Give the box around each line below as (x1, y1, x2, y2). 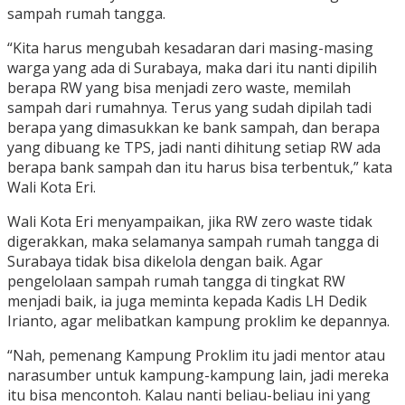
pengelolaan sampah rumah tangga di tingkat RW (7, 271, 345, 292)
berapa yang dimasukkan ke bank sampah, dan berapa (7, 118, 380, 138)
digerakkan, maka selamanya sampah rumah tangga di (7, 231, 379, 252)
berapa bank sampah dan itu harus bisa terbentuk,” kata (7, 157, 392, 178)
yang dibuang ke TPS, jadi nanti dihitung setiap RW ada (7, 137, 381, 158)
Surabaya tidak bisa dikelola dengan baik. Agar (7, 251, 323, 272)
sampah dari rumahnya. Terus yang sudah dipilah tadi (7, 98, 372, 118)
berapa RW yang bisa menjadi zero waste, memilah (7, 78, 351, 99)
